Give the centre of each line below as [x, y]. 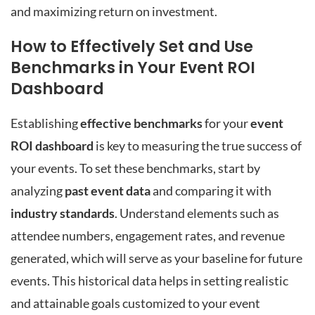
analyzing [38, 191]
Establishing [45, 123]
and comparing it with [211, 191]
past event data [108, 191]
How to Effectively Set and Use [132, 47]
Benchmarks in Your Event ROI [133, 68]
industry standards [63, 213]
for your [226, 123]
